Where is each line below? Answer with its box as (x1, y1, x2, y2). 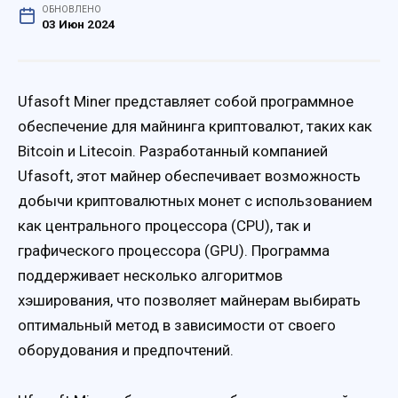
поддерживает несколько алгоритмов (18, 267, 283, 285)
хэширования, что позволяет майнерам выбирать (18, 291, 361, 310)
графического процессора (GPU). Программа (18, 242, 330, 260)
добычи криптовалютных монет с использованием (18, 192, 372, 211)
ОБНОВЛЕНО (42, 4, 102, 15)
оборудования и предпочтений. (18, 341, 234, 360)
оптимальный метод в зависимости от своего (18, 316, 336, 335)
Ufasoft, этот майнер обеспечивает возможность (18, 167, 361, 186)
